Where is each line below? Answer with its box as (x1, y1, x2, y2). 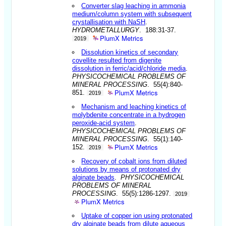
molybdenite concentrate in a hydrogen (72, 110, 186, 119)
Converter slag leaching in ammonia (81, 2, 186, 10)
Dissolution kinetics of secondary (81, 48, 179, 56)
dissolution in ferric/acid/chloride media (72, 64, 186, 72)
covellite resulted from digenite (72, 56, 162, 64)
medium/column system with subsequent (72, 10, 192, 18)
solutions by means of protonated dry (72, 165, 181, 173)
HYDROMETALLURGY (72, 26, 140, 34)
